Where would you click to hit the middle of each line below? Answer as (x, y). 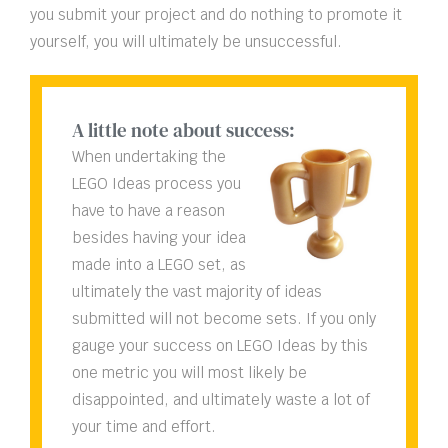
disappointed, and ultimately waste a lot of (221, 400)
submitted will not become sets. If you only (224, 319)
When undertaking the (149, 157)
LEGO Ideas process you (156, 184)
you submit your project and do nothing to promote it (216, 15)
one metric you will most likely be (189, 373)
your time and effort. (144, 427)
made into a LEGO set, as (159, 265)
